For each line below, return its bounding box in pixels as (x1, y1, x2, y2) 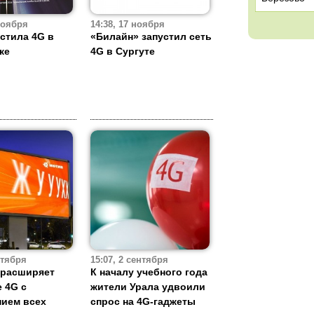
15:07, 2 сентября (90, 255, 168, 266)
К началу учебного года (90, 266, 207, 278)
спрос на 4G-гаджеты (90, 296, 196, 308)
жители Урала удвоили (90, 281, 205, 293)
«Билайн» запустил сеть (90, 31, 212, 43)
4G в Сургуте (90, 46, 155, 57)
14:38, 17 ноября (90, 20, 165, 30)
